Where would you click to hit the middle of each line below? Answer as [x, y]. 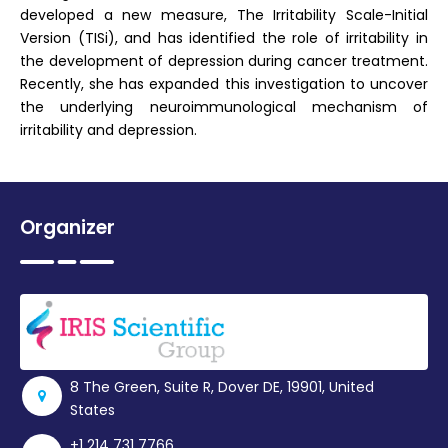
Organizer [67, 227]
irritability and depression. [108, 129]
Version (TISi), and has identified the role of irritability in [224, 37]
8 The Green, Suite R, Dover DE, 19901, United [222, 386]
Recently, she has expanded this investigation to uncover [224, 83]
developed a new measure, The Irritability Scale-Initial [224, 14]
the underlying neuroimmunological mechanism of [224, 106]
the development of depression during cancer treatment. [224, 60]
